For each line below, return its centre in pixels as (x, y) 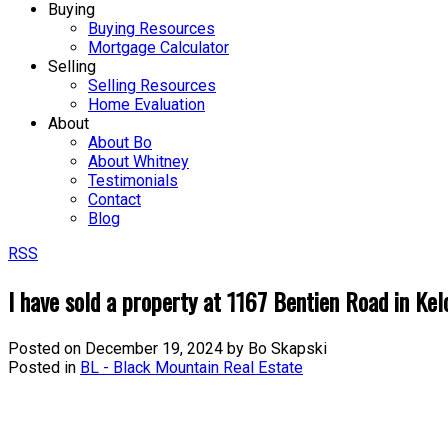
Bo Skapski (287, 348)
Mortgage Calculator (158, 47)
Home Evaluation (146, 104)
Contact (114, 199)
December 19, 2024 (154, 348)
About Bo (120, 142)
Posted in (42, 367)
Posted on (46, 348)
